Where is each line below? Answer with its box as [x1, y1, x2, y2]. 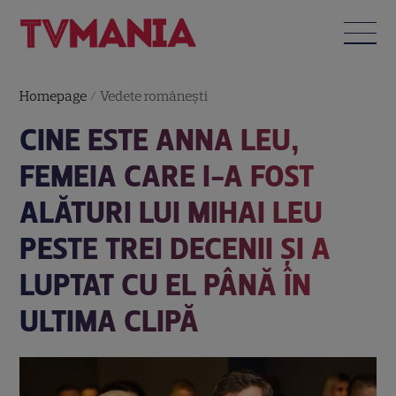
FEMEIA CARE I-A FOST [19, 157, 315, 194]
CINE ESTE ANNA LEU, [19, 121, 301, 158]
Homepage [19, 87, 88, 104]
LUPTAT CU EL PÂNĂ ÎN [19, 266, 312, 303]
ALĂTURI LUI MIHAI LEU [19, 194, 324, 231]
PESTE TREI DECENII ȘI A [19, 230, 331, 267]
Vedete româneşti [100, 87, 209, 104]
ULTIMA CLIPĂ [19, 302, 200, 339]
